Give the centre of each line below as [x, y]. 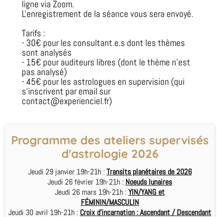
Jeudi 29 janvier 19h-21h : [67, 171]
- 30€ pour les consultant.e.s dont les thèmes [103, 43]
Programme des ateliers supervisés [110, 140]
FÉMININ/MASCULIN [110, 202]
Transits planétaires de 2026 [149, 171]
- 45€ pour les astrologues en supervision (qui [103, 81]
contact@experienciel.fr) [67, 101]
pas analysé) [44, 72]
